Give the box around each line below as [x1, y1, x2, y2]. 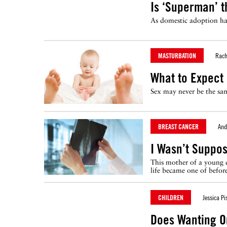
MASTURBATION [158, 51, 196, 60]
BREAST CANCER [158, 122, 199, 131]
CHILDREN [158, 193, 183, 202]
